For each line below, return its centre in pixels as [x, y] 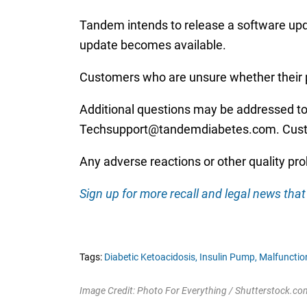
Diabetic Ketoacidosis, [150, 257]
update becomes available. [152, 45]
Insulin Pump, [228, 257]
